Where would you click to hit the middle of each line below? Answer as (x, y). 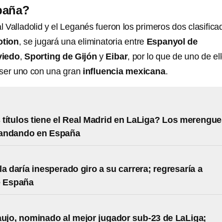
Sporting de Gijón (61, 56)
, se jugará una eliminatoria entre (83, 42)
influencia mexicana (124, 71)
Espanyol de (172, 42)
